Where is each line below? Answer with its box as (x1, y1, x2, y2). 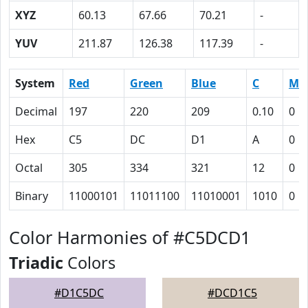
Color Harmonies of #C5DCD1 (9, 225, 250, 249)
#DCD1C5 (208, 285, 257, 300)
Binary (15, 188, 48, 203)
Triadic (9, 252, 63, 274)
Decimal (15, 104, 57, 119)
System (15, 76, 55, 91)
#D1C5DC (54, 285, 104, 300)
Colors (63, 252, 115, 274)
